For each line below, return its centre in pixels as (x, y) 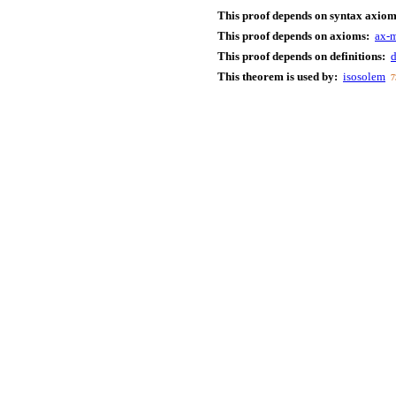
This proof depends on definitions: (301, 56)
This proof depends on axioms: (293, 36)
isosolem (364, 76)
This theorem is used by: (278, 76)
